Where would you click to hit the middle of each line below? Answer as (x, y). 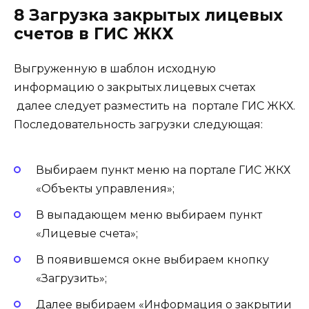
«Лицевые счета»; (87, 233)
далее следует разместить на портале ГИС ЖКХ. (154, 106)
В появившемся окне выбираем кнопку (152, 260)
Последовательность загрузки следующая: (140, 125)
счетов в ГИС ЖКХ (94, 34)
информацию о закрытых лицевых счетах (134, 88)
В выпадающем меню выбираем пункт (149, 215)
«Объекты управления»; (105, 188)
